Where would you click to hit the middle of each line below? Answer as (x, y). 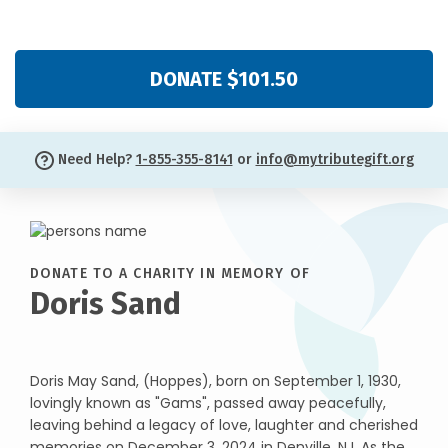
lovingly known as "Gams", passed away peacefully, (208, 402)
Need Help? (94, 159)
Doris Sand (105, 303)
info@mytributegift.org (334, 159)
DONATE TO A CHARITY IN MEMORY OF (170, 273)
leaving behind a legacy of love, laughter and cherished (224, 424)
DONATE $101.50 (224, 79)
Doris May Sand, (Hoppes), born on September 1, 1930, (215, 380)
